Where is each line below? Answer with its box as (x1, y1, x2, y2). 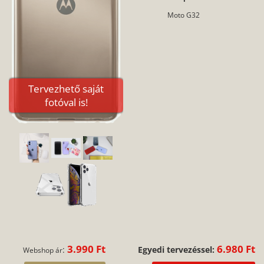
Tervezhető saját (28, 81, 104, 95)
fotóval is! (44, 95, 88, 109)
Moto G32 (167, 10, 200, 20)
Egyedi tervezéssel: (137, 244, 214, 256)
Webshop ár (23, 245, 63, 255)
